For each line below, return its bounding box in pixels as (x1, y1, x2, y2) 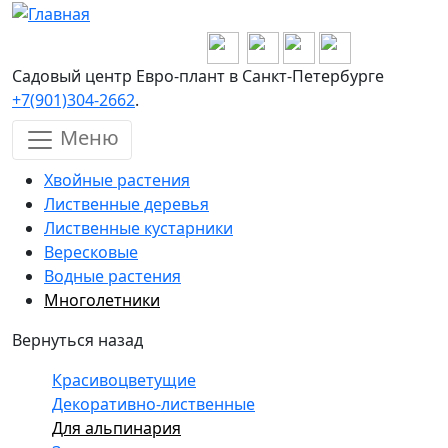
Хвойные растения (44, 169, 190, 191)
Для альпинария (52, 417, 181, 439)
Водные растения (44, 265, 181, 287)
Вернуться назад (12, 329, 143, 351)
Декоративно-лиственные (52, 393, 255, 415)
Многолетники (44, 289, 160, 311)
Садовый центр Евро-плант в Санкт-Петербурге (12, 65, 384, 87)
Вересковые (44, 241, 138, 263)
